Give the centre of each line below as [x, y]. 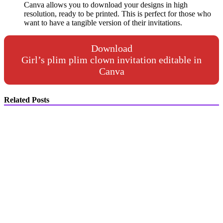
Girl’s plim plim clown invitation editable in [111, 60]
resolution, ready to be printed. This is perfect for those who [117, 13]
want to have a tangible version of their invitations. [103, 22]
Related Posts [27, 100]
